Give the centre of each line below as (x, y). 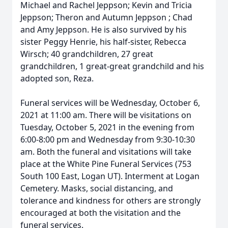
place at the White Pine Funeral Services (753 (106, 164)
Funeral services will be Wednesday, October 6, (110, 103)
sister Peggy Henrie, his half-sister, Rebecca (103, 42)
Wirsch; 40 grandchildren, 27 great (87, 54)
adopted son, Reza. (57, 78)
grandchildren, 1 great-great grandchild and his (112, 66)
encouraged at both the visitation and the (101, 213)
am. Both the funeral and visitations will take (106, 152)
